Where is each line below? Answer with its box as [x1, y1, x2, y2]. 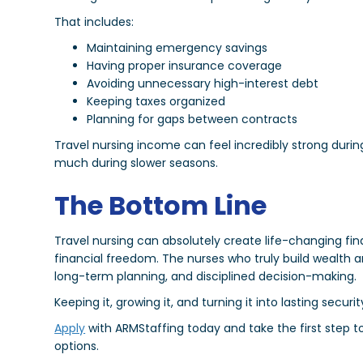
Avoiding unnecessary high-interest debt [87, 75, 319, 92]
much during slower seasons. [54, 155, 219, 172]
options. [54, 338, 100, 355]
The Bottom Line [54, 187, 267, 224]
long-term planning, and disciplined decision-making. [54, 268, 357, 285]
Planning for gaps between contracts [87, 111, 298, 128]
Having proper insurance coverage [87, 58, 283, 75]
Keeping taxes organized [87, 93, 226, 110]
